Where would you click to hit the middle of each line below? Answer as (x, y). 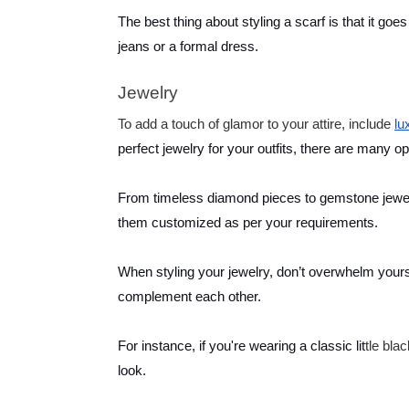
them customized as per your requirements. (250, 223)
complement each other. (191, 297)
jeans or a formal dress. (190, 47)
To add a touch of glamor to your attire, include (256, 125)
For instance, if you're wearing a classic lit (241, 346)
